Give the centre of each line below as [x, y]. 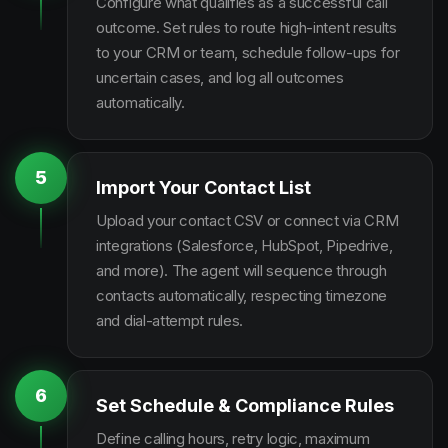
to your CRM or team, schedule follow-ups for [248, 52]
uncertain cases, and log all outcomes [220, 77]
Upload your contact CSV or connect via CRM [247, 220]
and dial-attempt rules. [170, 320]
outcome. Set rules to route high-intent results [246, 27]
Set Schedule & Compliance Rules [245, 405]
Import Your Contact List [203, 187]
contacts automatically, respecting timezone [242, 295]
